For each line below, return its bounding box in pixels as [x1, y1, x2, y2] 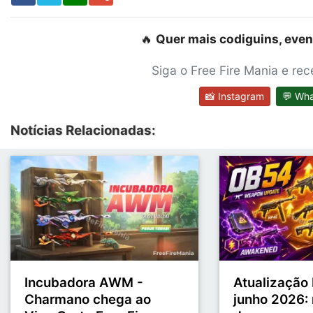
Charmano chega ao [24, 291, 151, 308]
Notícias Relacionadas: [10, 122, 156, 138]
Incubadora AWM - [24, 275, 143, 291]
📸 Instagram [205, 89, 264, 102]
